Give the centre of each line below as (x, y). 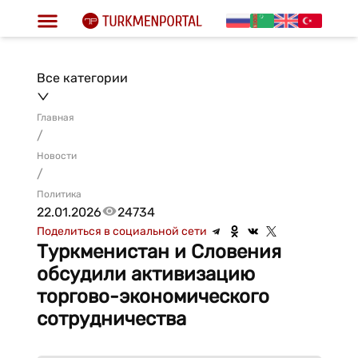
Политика (59, 194)
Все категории (82, 78)
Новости (56, 156)
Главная (55, 117)
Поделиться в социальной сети (121, 231)
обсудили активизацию (145, 274)
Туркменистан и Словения (159, 252)
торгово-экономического (153, 296)
